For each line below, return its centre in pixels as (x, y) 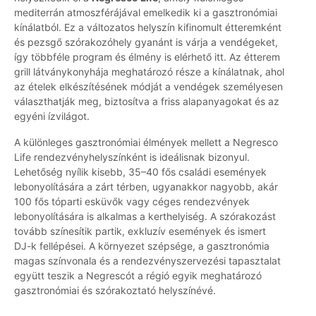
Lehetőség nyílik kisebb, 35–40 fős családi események (140, 172)
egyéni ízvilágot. (52, 116)
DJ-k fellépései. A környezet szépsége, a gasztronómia (142, 246)
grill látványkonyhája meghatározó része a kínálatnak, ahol (149, 72)
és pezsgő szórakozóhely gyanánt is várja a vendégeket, (146, 42)
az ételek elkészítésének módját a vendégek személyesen (148, 87)
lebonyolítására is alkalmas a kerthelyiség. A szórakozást (145, 217)
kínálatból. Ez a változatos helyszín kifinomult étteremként (148, 28)
